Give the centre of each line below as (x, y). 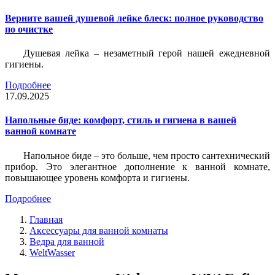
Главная (46, 219)
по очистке (29, 29)
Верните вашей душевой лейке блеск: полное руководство (134, 18)
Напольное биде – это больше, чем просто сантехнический (147, 155)
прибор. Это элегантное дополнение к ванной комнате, (137, 166)
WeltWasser (52, 252)
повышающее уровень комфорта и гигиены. (97, 177)
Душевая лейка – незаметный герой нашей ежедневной (147, 53)
